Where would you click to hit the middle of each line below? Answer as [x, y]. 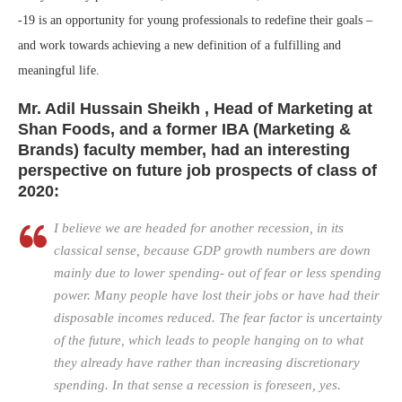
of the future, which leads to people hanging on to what [209, 341]
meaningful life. [59, 71]
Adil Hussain [96, 109]
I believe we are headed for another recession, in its [199, 228]
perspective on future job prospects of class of [197, 171]
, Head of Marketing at [288, 109]
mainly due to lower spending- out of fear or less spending [218, 273]
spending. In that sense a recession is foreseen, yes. [197, 385]
